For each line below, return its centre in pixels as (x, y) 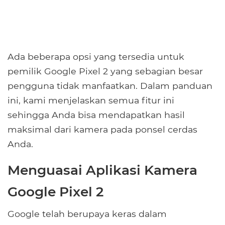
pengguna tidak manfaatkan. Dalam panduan (110, 86)
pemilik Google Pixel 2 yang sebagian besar (105, 71)
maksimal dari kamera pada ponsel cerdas (102, 130)
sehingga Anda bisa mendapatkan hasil (96, 115)
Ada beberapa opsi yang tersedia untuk (96, 57)
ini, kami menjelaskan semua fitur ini (91, 100)
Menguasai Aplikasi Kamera (102, 170)
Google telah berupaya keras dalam (87, 214)
